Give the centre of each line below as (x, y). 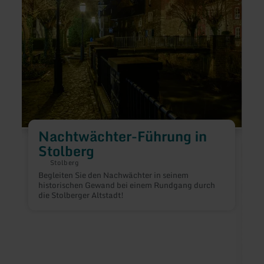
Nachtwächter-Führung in (122, 136)
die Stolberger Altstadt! (81, 195)
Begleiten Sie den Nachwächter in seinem (113, 175)
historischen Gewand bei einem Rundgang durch (126, 185)
